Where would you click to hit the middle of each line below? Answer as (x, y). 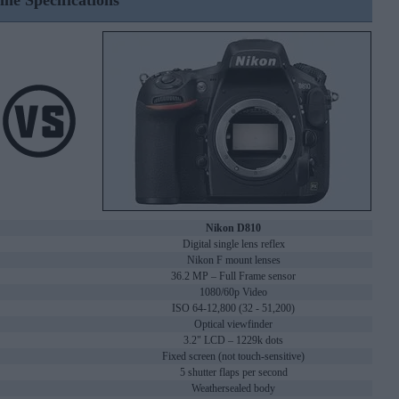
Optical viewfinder (233, 325)
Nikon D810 (233, 228)
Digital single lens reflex (233, 244)
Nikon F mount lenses (233, 261)
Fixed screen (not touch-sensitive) (233, 357)
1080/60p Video (233, 293)
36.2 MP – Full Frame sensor (233, 277)
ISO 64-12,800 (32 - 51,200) (233, 309)
